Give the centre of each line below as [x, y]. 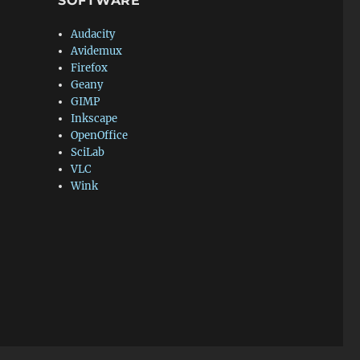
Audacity [93, 34]
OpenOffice [100, 135]
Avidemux [97, 51]
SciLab [88, 152]
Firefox [90, 68]
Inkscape [94, 119]
